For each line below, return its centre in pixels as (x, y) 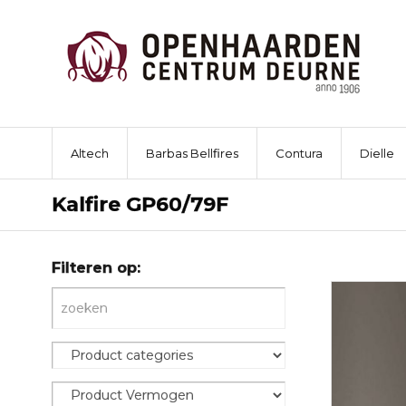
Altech (90, 153)
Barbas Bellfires (192, 153)
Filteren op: (96, 268)
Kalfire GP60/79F (140, 204)
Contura (299, 153)
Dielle (377, 153)
